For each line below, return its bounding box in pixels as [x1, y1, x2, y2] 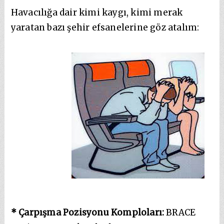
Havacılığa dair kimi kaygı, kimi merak [10, 6, 183, 18]
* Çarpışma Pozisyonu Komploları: [10, 206, 164, 218]
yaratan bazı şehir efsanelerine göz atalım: [10, 21, 199, 33]
